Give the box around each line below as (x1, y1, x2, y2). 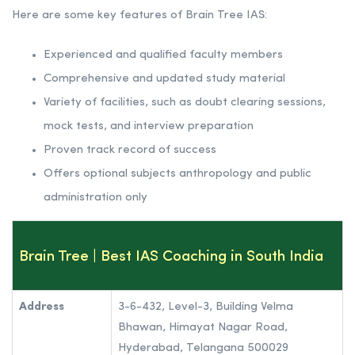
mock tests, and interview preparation (44, 120, 254, 132)
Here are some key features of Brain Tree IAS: (12, 9, 267, 21)
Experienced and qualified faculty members (44, 48, 283, 61)
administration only (44, 191, 147, 204)
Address (19, 300, 64, 313)
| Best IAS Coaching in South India (89, 249, 323, 265)
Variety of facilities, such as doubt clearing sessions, (44, 96, 326, 109)
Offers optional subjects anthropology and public (44, 167, 311, 180)
